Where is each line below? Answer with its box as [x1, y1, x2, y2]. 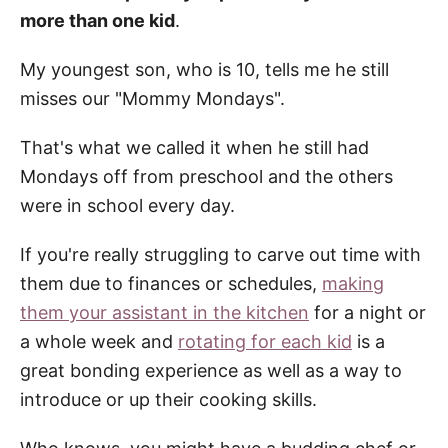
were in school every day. [20, 194, 235, 216]
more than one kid [20, 9, 175, 31]
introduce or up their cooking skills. [20, 388, 332, 410]
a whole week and [20, 330, 178, 352]
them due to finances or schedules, [20, 272, 322, 294]
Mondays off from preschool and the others [20, 165, 393, 187]
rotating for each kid [178, 330, 352, 352]
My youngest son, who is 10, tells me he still [20, 58, 389, 80]
